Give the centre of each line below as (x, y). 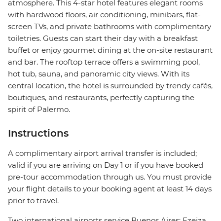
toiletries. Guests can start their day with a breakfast (103, 38)
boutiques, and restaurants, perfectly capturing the (101, 98)
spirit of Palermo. (39, 110)
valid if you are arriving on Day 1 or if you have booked (106, 165)
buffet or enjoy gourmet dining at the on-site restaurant (110, 50)
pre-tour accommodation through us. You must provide (110, 177)
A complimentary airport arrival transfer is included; (102, 153)
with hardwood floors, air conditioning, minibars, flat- (104, 15)
